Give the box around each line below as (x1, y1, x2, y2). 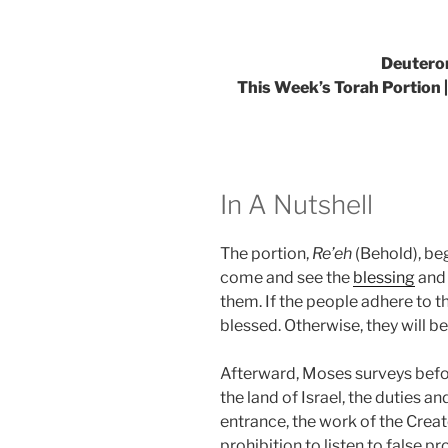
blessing (353, 268, 415, 288)
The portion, (220, 244, 312, 264)
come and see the (220, 268, 353, 288)
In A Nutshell (220, 188, 373, 220)
